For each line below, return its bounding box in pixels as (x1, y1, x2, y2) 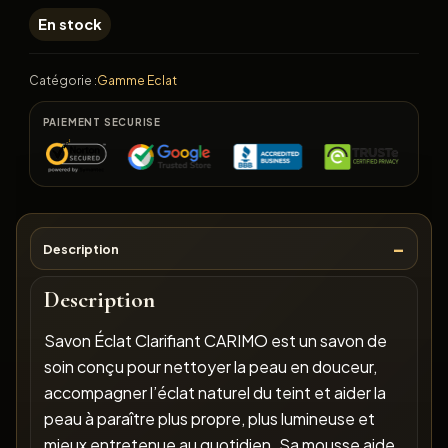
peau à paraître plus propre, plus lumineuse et (43, 408, 375, 430)
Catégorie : (28, 71, 97, 88)
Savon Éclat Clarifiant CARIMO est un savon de (43, 330, 387, 352)
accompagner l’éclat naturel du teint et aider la (43, 382, 386, 404)
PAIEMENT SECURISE (42, 116, 162, 129)
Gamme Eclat (96, 71, 177, 88)
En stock (38, 15, 103, 34)
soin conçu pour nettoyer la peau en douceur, (43, 356, 377, 378)
